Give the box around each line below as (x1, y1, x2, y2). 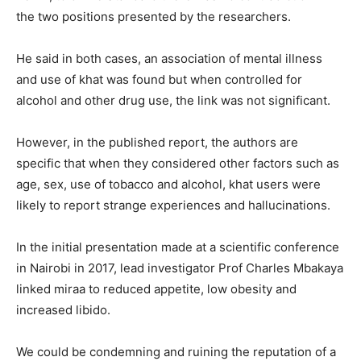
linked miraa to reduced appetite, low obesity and (16, 281, 297, 297)
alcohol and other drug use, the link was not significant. (16, 93, 330, 109)
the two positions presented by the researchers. (16, 9, 291, 25)
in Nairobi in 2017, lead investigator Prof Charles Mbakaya (16, 260, 343, 276)
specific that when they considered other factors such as (16, 156, 339, 172)
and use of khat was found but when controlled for (16, 72, 302, 88)
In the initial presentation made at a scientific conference (16, 239, 339, 255)
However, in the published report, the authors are (16, 135, 298, 151)
